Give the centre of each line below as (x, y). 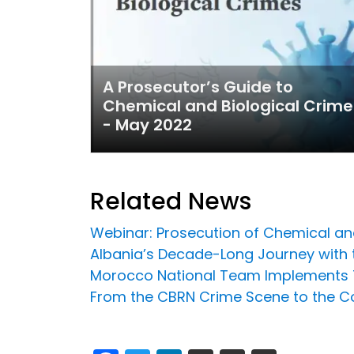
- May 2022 (147, 124)
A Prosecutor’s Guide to (198, 87)
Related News (171, 201)
